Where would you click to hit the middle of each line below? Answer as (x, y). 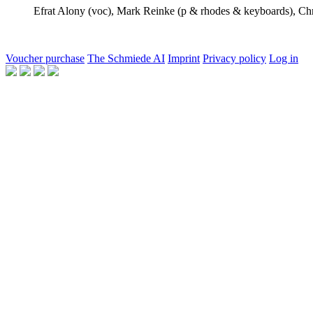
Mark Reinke (146, 10)
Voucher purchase (45, 58)
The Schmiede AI (126, 58)
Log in (284, 58)
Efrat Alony (59, 10)
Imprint (184, 58)
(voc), (100, 10)
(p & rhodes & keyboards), (235, 10)
